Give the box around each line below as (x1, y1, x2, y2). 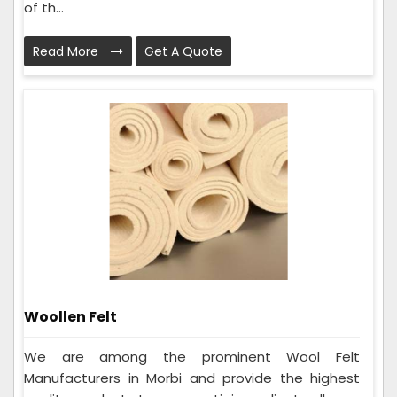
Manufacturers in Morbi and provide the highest (24, 369, 360, 388)
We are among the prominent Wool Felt (24, 347, 360, 367)
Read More (33, 43, 102, 61)
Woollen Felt (24, 307, 117, 328)
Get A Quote (144, 43, 222, 61)
